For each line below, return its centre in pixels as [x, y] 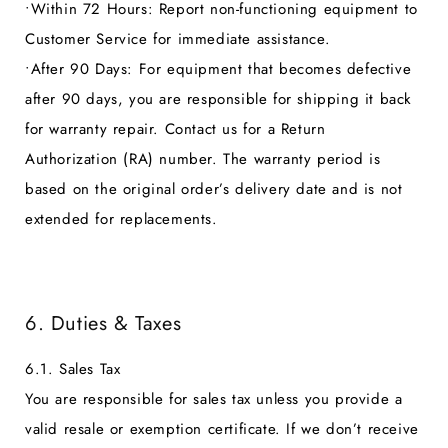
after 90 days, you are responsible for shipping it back [219, 98]
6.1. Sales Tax [73, 368]
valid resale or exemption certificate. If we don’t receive [222, 428]
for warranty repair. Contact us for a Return [175, 128]
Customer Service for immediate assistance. [178, 38]
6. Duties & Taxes [103, 324]
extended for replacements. [121, 218]
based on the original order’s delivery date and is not [214, 188]
